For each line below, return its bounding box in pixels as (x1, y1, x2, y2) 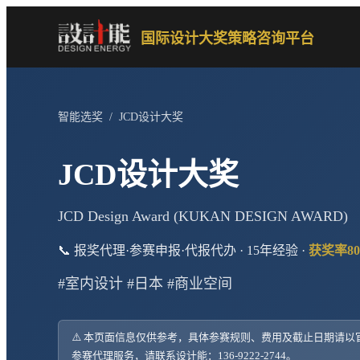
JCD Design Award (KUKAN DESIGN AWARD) (58, 207, 348, 224)
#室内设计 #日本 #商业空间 (58, 275, 232, 292)
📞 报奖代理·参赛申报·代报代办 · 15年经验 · (58, 243, 309, 257)
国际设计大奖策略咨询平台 (140, 31, 314, 47)
